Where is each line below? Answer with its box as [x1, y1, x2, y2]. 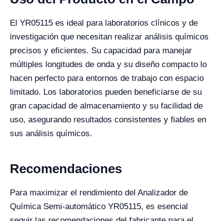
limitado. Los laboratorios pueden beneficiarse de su [10, 87, 202, 97]
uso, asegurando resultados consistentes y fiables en [10, 114, 206, 124]
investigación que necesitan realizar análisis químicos [10, 32, 209, 41]
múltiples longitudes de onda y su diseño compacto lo [10, 59, 207, 69]
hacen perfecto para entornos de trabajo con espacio [10, 73, 204, 83]
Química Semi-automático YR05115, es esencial [10, 201, 188, 211]
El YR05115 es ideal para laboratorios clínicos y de [10, 18, 198, 28]
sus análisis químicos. [10, 128, 92, 138]
